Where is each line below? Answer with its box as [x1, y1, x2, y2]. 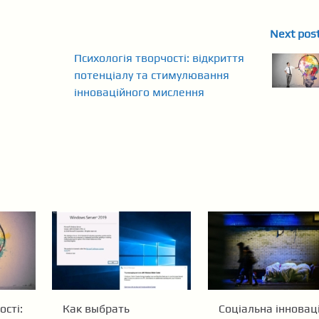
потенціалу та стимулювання [74, 68, 230, 82]
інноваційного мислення [74, 85, 205, 99]
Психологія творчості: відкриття [74, 51, 245, 65]
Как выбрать [63, 301, 130, 315]
